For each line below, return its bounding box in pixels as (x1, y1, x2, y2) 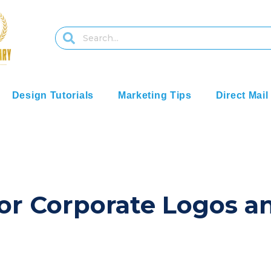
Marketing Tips (117, 90, 192, 101)
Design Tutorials (11, 90, 94, 101)
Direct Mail (215, 90, 269, 101)
